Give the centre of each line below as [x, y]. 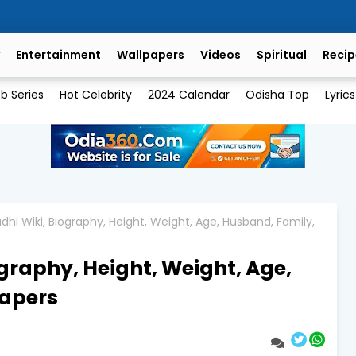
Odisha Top [277, 95]
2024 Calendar [188, 95]
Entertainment [58, 55]
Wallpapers [151, 55]
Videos [221, 55]
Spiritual [282, 55]
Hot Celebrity [95, 95]
